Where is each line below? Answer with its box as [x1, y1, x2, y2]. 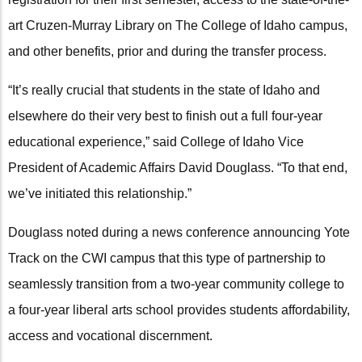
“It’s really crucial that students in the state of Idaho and [8, 83, 320, 98]
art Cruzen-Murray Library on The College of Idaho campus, [8, 19, 347, 33]
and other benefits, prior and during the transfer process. [8, 44, 326, 59]
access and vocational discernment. [8, 329, 213, 343]
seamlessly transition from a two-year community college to [8, 277, 344, 292]
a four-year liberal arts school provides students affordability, [8, 303, 350, 318]
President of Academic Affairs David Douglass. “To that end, [8, 161, 347, 175]
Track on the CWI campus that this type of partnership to [8, 251, 326, 266]
